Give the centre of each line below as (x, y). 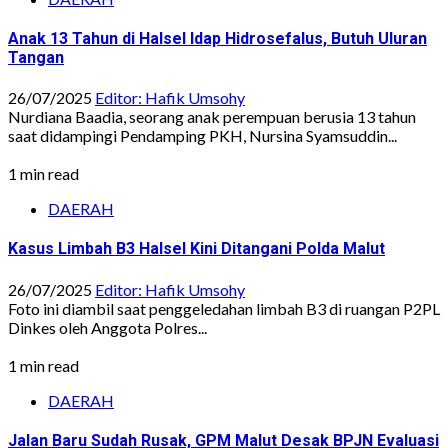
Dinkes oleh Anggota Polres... (107, 327)
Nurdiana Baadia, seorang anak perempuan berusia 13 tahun (212, 117)
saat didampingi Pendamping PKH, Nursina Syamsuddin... (202, 136)
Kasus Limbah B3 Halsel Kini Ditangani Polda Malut (196, 249)
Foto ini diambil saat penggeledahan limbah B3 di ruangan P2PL (224, 308)
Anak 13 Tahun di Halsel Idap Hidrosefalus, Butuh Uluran (217, 38)
